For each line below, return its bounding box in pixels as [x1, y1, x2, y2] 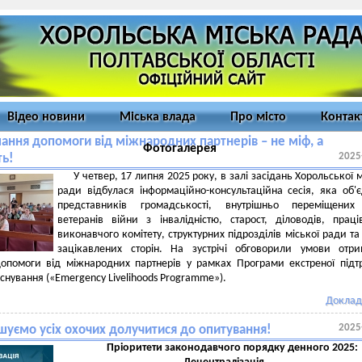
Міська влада [120, 111, 196, 124]
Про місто [230, 111, 286, 124]
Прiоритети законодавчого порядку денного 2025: [106, 342, 358, 354]
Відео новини [7, 111, 85, 124]
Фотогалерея [143, 142, 217, 155]
